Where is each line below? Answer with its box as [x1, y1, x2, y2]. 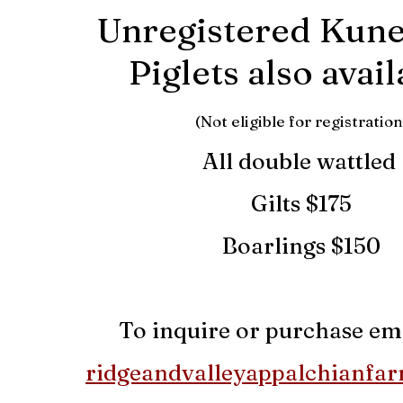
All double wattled [201, 148, 401, 175]
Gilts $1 [251, 190, 329, 217]
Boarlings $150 [222, 232, 381, 259]
